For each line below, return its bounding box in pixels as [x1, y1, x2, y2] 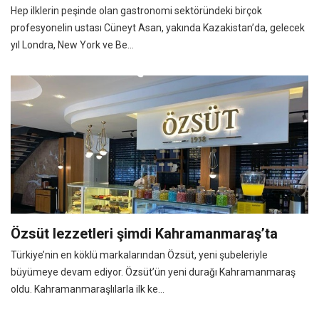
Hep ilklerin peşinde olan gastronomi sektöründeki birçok [11, 4, 262, 16]
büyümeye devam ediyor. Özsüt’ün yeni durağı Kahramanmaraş [11, 266, 296, 278]
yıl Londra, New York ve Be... [11, 38, 134, 51]
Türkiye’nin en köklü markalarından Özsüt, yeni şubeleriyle [11, 249, 268, 261]
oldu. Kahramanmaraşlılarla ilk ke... [11, 283, 164, 295]
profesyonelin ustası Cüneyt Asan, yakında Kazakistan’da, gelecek [11, 21, 305, 33]
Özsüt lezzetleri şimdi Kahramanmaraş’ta [11, 224, 278, 242]
